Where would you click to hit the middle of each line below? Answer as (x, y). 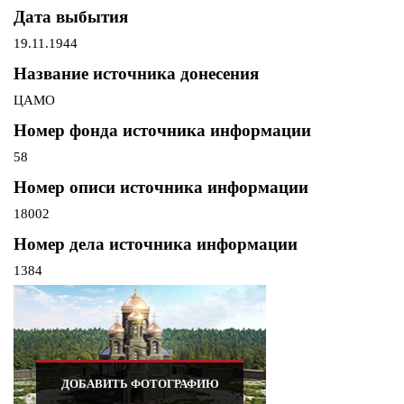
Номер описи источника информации (161, 188)
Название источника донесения (136, 74)
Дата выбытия (71, 17)
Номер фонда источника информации (162, 131)
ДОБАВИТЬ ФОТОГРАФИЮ (140, 384)
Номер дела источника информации (156, 244)
